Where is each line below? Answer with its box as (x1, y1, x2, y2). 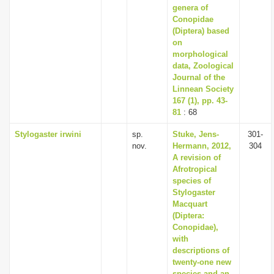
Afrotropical (172, 165, 217, 174)
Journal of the (172, 73, 225, 82)
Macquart (172, 199, 207, 209)
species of (172, 176, 211, 185)
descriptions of (172, 246, 229, 255)
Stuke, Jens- (172, 130, 219, 139)
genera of (172, 3, 208, 12)
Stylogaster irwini (15, 130, 81, 139)
